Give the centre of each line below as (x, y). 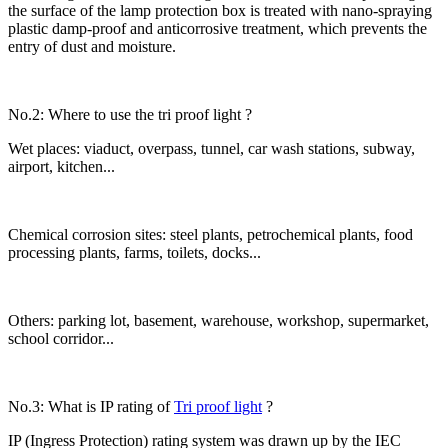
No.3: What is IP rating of (91, 406)
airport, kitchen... (61, 166)
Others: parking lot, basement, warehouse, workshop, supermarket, (218, 320)
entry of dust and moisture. (92, 46)
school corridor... (61, 338)
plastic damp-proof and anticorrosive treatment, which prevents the (217, 28)
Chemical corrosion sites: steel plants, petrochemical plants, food (210, 234)
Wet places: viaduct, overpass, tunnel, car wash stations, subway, (211, 148)
